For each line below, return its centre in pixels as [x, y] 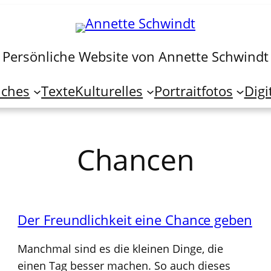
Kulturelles [109, 91]
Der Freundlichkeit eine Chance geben [135, 220]
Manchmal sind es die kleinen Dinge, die [121, 248]
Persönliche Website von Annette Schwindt [135, 56]
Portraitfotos [193, 91]
